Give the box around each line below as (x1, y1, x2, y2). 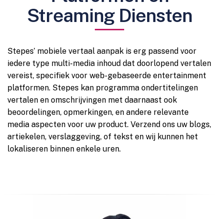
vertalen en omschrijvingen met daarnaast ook (7, 95, 177, 105)
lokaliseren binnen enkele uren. (7, 144, 121, 153)
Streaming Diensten (27, 4, 192, 26)
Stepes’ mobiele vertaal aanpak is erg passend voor (7, 46, 197, 56)
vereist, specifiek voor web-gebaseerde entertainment (7, 71, 206, 80)
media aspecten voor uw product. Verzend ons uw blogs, (7, 120, 211, 129)
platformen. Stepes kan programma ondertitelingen (7, 83, 198, 92)
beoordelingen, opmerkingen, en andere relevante (7, 108, 189, 117)
